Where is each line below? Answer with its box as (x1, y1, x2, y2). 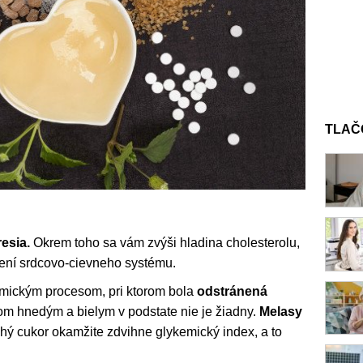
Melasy (259, 304, 302, 318)
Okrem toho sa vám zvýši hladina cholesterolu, (30, 235, 300, 250)
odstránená (197, 284, 267, 298)
